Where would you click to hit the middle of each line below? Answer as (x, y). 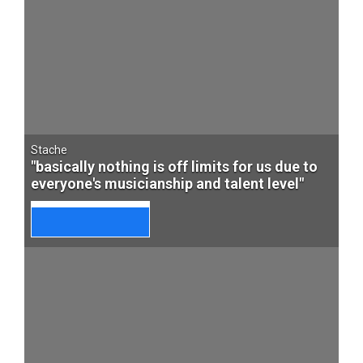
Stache (49, 150)
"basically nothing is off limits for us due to (174, 167)
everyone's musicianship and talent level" (167, 184)
